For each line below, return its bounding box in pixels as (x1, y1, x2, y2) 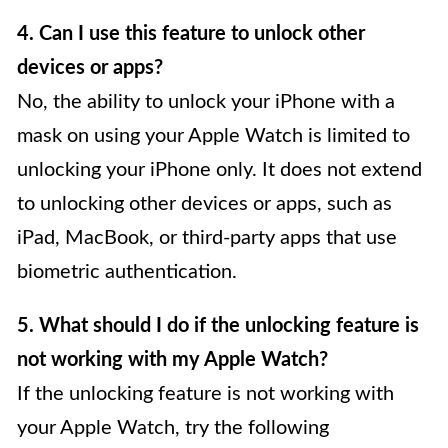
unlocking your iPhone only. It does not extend (17, 160, 422, 180)
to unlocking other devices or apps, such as (17, 194, 392, 214)
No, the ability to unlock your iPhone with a (17, 92, 395, 112)
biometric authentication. (17, 262, 237, 282)
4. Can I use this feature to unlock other (17, 24, 365, 44)
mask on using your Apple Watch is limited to (17, 126, 410, 146)
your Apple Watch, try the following (17, 418, 329, 438)
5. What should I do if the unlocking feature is (17, 316, 419, 336)
